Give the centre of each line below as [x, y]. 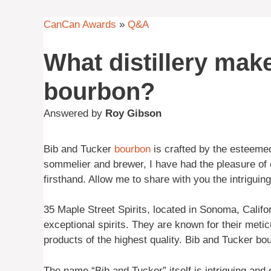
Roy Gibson [133, 113]
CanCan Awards [80, 25]
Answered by [74, 113]
